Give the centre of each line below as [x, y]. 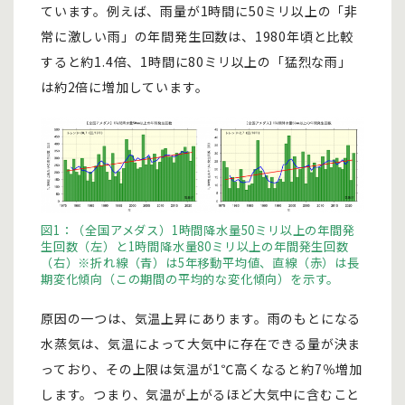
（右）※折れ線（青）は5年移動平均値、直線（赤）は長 [200, 263]
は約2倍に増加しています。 [125, 87]
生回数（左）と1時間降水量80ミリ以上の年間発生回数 [195, 247]
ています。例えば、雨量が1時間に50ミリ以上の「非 [199, 11]
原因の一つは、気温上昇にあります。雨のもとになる [201, 319]
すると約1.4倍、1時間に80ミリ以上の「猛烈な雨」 [196, 61]
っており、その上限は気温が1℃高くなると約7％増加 [202, 369]
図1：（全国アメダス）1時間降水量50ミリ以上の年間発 [198, 231]
